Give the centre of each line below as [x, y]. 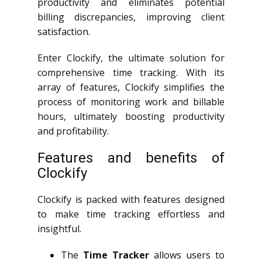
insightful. [59, 228]
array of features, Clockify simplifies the [131, 87]
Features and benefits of [131, 158]
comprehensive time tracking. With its [131, 72]
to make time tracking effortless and [131, 214]
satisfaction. [64, 31]
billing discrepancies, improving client [131, 17]
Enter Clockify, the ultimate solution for [131, 58]
